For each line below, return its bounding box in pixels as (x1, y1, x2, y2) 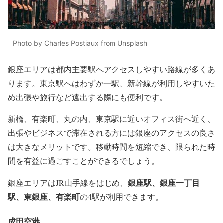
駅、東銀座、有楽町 (8, 190, 80, 202)
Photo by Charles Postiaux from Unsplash (13, 39, 147, 48)
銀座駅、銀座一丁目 (128, 176, 200, 188)
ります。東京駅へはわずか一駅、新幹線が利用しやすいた (8, 77, 215, 88)
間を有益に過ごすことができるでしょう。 (8, 155, 159, 166)
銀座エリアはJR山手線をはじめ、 (8, 177, 128, 188)
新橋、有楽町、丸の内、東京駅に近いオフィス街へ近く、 (8, 113, 215, 124)
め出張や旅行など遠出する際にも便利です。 (8, 91, 167, 102)
